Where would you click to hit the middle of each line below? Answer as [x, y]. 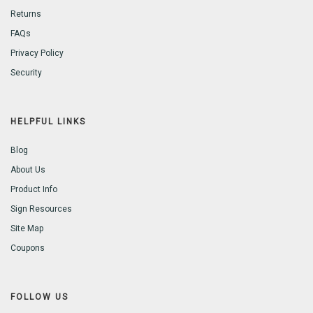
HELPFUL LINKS [48, 122]
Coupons [28, 248]
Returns [26, 14]
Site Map [27, 229]
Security [26, 73]
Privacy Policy [37, 53]
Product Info [34, 190]
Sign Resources [41, 209]
